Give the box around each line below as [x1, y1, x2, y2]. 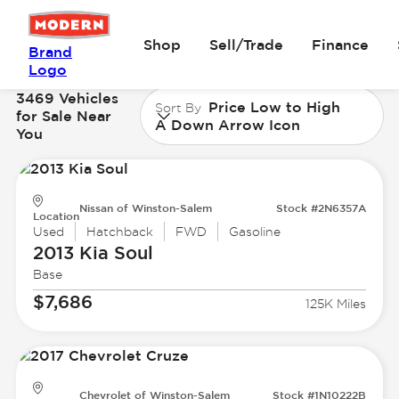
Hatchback [85, 224, 153, 240]
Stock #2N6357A [276, 201, 367, 215]
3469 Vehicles [15, 89, 118, 106]
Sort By [155, 100, 202, 115]
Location [32, 209, 79, 223]
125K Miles [305, 297, 367, 312]
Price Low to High [208, 98, 341, 115]
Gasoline [228, 224, 281, 240]
